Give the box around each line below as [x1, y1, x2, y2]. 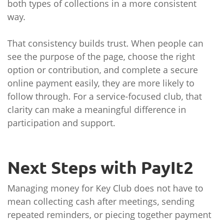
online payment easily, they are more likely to [7, 77, 194, 89]
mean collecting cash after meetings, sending [7, 195, 194, 207]
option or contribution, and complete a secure [7, 64, 198, 76]
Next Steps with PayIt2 [7, 158, 193, 177]
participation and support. [7, 117, 115, 129]
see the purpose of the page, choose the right [7, 51, 195, 62]
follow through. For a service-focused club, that [7, 90, 202, 102]
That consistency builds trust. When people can [7, 37, 203, 49]
